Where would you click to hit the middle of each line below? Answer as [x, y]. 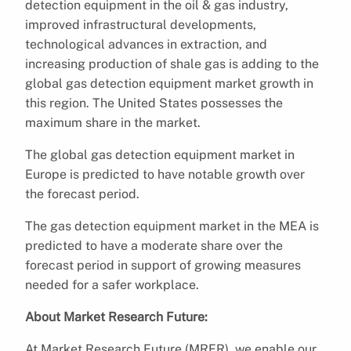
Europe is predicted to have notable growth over [165, 174]
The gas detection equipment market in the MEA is [172, 226]
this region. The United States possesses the [154, 103]
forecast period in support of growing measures [163, 265]
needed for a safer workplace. [114, 284]
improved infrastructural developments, [141, 24]
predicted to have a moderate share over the [154, 245]
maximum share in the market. [113, 122]
